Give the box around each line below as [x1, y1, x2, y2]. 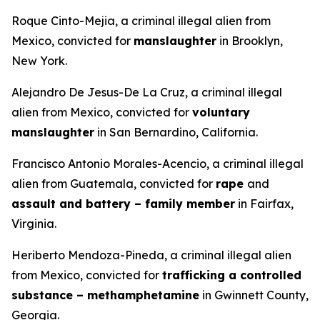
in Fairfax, [235, 196, 294, 211]
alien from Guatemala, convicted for [11, 176, 216, 191]
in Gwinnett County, [199, 288, 309, 302]
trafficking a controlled [162, 268, 301, 282]
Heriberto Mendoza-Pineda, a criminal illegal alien [11, 248, 291, 262]
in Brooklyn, [216, 34, 283, 48]
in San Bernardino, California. [94, 125, 258, 139]
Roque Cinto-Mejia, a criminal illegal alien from [11, 14, 271, 28]
